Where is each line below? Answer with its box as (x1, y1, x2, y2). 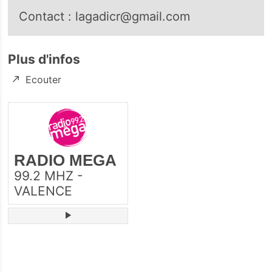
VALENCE (14, 183, 73, 199)
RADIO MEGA (14, 151, 117, 170)
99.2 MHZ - (14, 168, 84, 184)
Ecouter (25, 73, 62, 86)
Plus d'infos (8, 51, 81, 67)
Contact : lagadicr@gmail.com (19, 8, 191, 24)
